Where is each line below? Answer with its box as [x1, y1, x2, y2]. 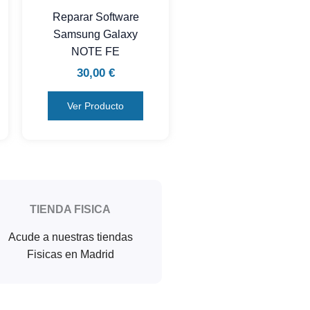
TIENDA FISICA [30, 203, 111, 216]
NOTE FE [71, 45, 120, 57]
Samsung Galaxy [53, 28, 138, 40]
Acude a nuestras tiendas [8, 231, 133, 244]
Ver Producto [67, 100, 124, 112]
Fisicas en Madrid [26, 248, 114, 261]
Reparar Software [52, 10, 139, 23]
